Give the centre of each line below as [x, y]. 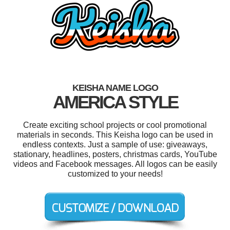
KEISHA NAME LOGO [115, 88]
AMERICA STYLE [115, 102]
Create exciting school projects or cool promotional [115, 125]
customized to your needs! [115, 174]
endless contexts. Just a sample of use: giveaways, [115, 144]
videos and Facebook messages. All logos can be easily [115, 164]
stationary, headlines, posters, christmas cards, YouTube [115, 154]
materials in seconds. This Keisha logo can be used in [115, 135]
